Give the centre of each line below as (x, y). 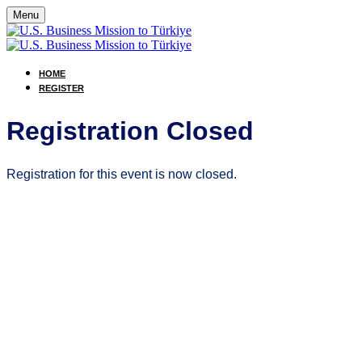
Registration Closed (130, 130)
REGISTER (61, 88)
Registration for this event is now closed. (122, 175)
